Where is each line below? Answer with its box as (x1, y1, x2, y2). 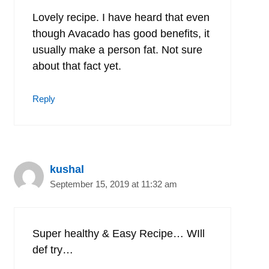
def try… (32, 243, 73, 256)
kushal (50, 163, 84, 175)
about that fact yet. (32, 59, 121, 72)
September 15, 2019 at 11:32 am (50, 178, 177, 189)
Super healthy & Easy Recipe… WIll (32, 227, 205, 240)
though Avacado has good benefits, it (32, 27, 210, 40)
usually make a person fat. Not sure (32, 43, 202, 56)
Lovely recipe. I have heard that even (32, 11, 210, 23)
